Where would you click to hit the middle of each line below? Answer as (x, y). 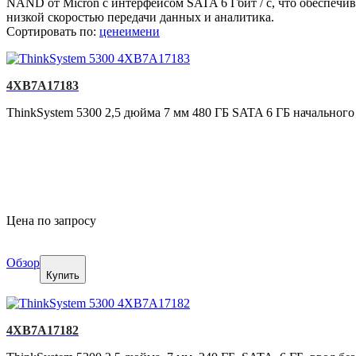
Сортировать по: (53, 32)
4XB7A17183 (43, 86)
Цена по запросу (51, 221)
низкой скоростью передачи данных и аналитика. (140, 17)
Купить (63, 276)
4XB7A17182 (43, 331)
